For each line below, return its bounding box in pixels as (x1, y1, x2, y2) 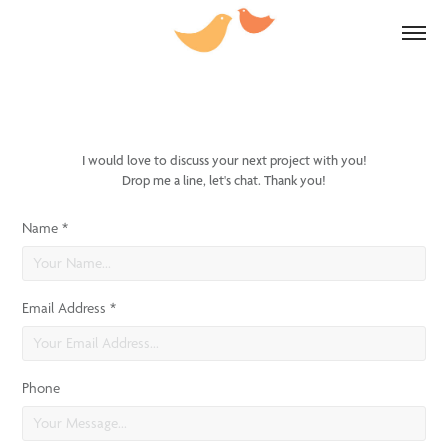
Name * (22, 219, 69, 237)
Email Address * (22, 299, 117, 317)
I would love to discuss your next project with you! (81, 152, 367, 168)
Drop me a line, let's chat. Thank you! (122, 172, 326, 188)
